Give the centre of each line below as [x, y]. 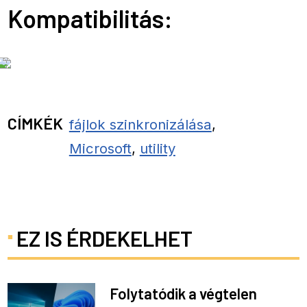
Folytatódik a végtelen [184, 293]
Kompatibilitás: [90, 19]
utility [157, 148]
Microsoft [100, 148]
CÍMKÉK [36, 123]
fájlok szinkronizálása [140, 124]
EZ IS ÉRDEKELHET [104, 238]
